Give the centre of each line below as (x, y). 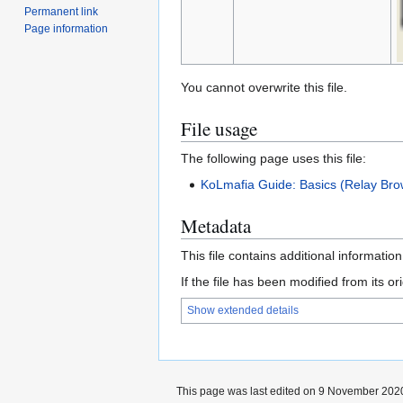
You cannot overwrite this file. (264, 88)
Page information (67, 28)
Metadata (216, 226)
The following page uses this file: (273, 159)
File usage (219, 129)
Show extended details (243, 311)
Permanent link (62, 11)
